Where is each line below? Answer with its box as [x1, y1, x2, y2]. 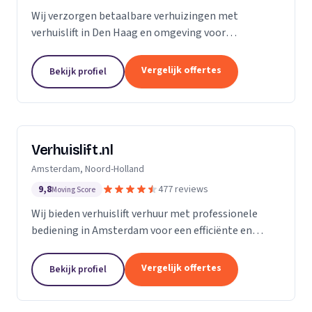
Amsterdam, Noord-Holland [31, 162, 144, 176]
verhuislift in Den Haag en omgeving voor [31, 25, 226, 40]
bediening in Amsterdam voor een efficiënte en [31, 223, 252, 238]
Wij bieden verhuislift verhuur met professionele [31, 206, 258, 221]
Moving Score [52, 185, 95, 195]
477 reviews [158, 182, 208, 196]
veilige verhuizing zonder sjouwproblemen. [31, 240, 236, 255]
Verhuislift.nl [31, 141, 114, 158]
